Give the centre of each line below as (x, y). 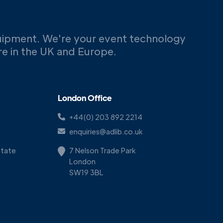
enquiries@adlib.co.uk (106, 131)
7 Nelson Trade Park (102, 150)
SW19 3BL (86, 172)
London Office (85, 98)
